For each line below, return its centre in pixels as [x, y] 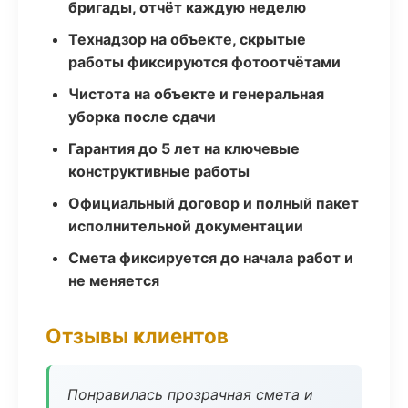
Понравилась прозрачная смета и [190, 394]
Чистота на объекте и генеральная [196, 94]
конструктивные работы [159, 171]
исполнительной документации [186, 226]
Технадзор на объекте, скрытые [187, 39]
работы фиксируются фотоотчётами [204, 62]
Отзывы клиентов [137, 336]
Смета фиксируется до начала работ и [211, 258]
